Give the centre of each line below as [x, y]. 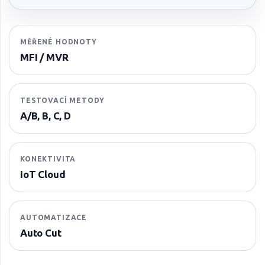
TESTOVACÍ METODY [62, 100]
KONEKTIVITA [48, 159]
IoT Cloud [43, 174]
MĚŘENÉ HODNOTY [59, 41]
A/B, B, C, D [46, 115]
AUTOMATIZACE [54, 217]
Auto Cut [41, 232]
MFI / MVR [44, 57]
